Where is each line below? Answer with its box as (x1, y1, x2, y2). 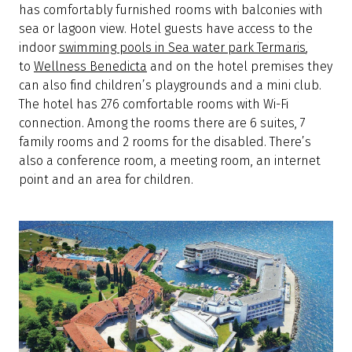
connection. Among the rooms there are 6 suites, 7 (19, 115, 306, 131)
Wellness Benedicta (34, 59, 147, 75)
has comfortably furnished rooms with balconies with (19, 2, 323, 18)
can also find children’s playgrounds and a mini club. (19, 78, 321, 93)
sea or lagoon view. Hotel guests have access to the (19, 21, 313, 37)
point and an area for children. (19, 172, 193, 188)
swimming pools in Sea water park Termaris (59, 40, 306, 56)
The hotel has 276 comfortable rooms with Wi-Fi (19, 97, 288, 112)
